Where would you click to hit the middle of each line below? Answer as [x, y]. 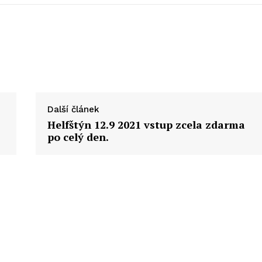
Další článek [73, 109]
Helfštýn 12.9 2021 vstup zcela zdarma [146, 124]
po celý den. [78, 137]
